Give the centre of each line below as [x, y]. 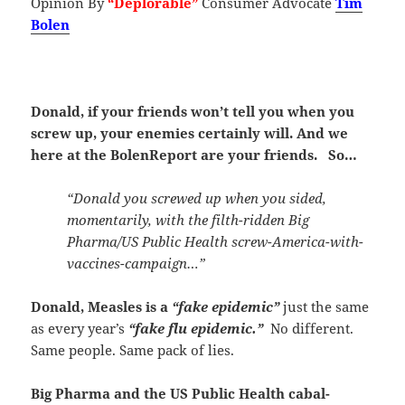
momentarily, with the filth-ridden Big [188, 220]
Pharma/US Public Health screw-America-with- [216, 242]
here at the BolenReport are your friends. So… [194, 155]
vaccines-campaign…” [138, 264]
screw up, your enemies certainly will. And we [190, 133]
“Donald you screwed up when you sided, [197, 198]
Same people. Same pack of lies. [133, 350]
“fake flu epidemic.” [198, 329]
